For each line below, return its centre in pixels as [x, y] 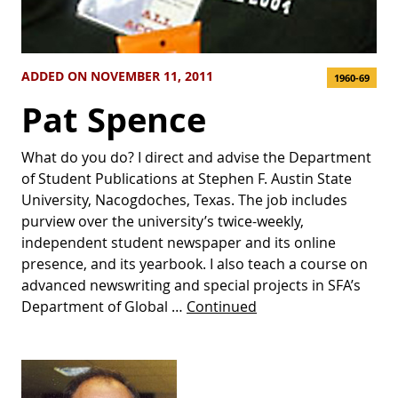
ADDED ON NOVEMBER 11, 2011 [117, 77]
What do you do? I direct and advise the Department [196, 158]
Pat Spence [114, 120]
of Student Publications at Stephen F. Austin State [187, 179]
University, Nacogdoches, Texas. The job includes [184, 200]
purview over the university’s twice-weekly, [163, 222]
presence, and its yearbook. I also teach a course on [195, 264]
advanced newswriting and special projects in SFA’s [191, 286]
